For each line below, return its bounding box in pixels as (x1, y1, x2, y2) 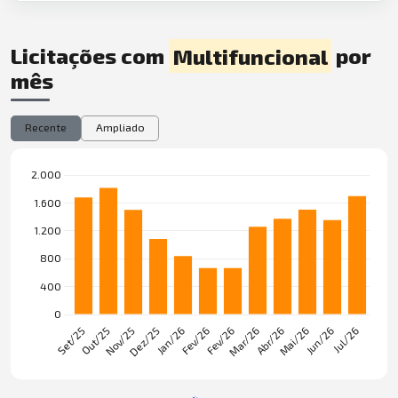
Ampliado (95, 121, 145, 135)
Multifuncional (172, 43, 328, 69)
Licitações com (11, 43, 169, 69)
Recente (25, 121, 68, 135)
